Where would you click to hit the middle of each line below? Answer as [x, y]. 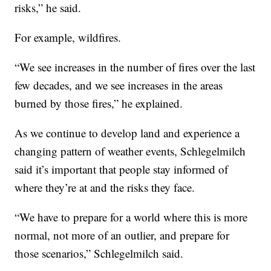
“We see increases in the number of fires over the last [135, 67]
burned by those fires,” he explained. [99, 103]
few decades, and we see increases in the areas [119, 85]
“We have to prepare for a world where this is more [131, 217]
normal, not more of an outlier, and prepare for [122, 235]
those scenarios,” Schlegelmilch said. [99, 253]
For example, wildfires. [68, 37]
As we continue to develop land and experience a [127, 132]
